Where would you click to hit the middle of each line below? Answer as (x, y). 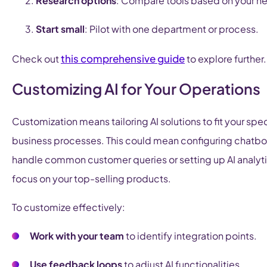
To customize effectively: (69, 207)
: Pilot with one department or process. (172, 29)
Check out (36, 59)
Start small (60, 29)
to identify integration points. (190, 236)
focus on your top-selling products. (91, 179)
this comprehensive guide (123, 59)
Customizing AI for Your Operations (136, 89)
